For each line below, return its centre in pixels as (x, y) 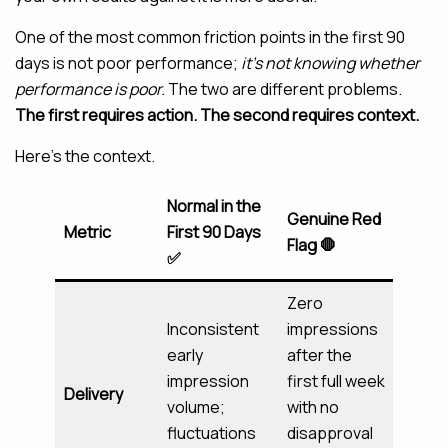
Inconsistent (213, 329)
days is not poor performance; (128, 63)
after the (319, 355)
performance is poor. (90, 89)
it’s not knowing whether (330, 63)
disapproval (330, 433)
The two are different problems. (283, 89)
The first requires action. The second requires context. (217, 115)
